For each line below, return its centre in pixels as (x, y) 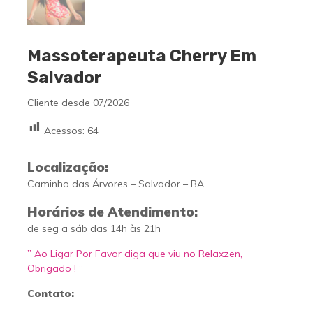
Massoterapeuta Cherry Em (141, 56)
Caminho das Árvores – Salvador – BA (115, 184)
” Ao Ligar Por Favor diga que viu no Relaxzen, (134, 254)
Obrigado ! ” (55, 269)
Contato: (50, 294)
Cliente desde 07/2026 (78, 102)
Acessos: (64, 131)
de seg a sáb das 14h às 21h (94, 229)
